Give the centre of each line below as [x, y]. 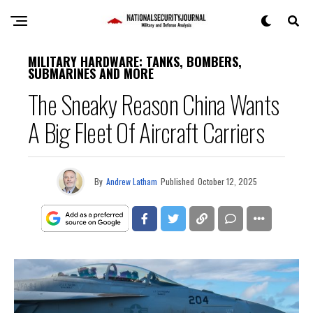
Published [177, 181]
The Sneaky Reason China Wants [154, 104]
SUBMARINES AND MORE [91, 73]
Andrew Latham [131, 181]
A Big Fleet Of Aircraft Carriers [146, 132]
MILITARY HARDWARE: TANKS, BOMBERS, [135, 61]
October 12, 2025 [227, 181]
